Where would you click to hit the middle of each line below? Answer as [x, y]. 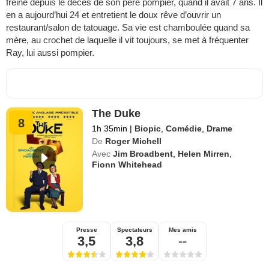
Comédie [184, 128]
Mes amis [183, 229]
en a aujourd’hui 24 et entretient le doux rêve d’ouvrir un [113, 14]
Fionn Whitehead [127, 164]
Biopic [148, 128]
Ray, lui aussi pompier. [50, 52]
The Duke [116, 113]
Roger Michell [134, 141]
